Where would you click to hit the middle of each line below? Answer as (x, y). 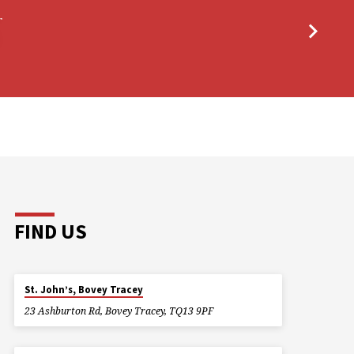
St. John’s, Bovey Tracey (84, 290)
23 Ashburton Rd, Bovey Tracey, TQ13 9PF (119, 311)
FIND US (50, 232)
